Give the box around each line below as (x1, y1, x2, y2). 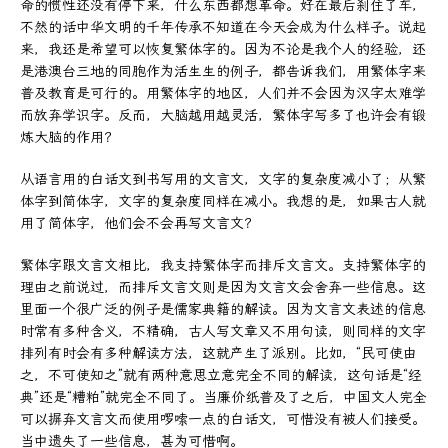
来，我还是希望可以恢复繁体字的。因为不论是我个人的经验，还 (20, 40, 426, 58)
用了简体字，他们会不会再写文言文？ (20, 214, 258, 232)
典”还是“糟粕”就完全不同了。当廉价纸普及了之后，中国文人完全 (20, 388, 427, 406)
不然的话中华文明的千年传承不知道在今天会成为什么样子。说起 (20, 18, 426, 36)
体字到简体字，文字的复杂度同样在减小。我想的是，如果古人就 (20, 192, 426, 210)
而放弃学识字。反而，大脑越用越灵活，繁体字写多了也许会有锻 (20, 106, 426, 124)
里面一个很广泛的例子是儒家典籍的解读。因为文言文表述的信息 (20, 300, 426, 318)
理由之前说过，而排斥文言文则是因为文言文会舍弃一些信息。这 (20, 278, 426, 296)
